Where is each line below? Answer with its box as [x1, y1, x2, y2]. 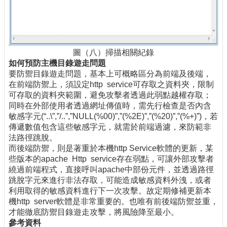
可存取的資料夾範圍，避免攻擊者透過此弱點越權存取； [9, 90, 211, 99]
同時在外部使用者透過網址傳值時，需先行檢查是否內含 [9, 101, 211, 110]
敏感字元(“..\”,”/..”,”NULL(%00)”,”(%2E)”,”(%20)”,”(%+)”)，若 [9, 111, 218, 121]
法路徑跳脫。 [9, 133, 57, 142]
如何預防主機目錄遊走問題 [9, 58, 106, 67]
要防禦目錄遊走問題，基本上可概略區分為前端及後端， [9, 69, 211, 78]
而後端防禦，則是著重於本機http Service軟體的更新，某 [9, 143, 213, 153]
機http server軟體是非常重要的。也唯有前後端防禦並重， [9, 197, 218, 206]
